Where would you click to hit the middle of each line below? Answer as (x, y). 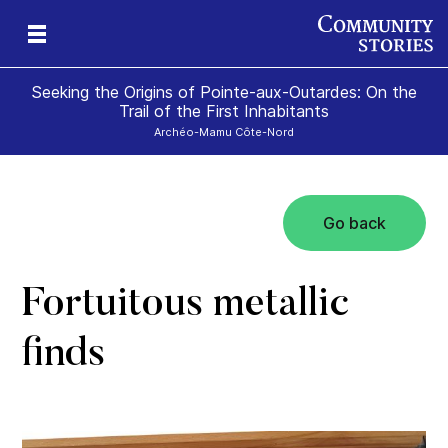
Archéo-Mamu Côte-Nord (223, 132)
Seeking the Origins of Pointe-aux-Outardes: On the (223, 92)
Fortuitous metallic (186, 306)
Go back (354, 223)
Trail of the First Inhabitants (223, 111)
